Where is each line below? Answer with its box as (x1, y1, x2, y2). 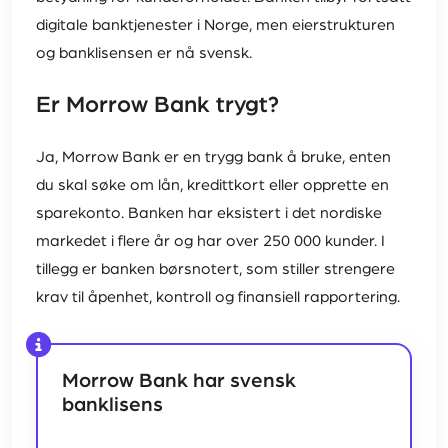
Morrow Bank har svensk (62, 371, 296, 392)
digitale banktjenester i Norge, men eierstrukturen (36, 17, 395, 34)
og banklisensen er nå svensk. (36, 45, 252, 62)
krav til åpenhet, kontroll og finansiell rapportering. (36, 289, 400, 306)
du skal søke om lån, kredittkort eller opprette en (36, 177, 389, 194)
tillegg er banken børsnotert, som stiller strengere (36, 261, 395, 278)
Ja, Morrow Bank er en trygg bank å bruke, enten (36, 149, 391, 166)
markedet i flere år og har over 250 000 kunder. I (36, 233, 385, 250)
